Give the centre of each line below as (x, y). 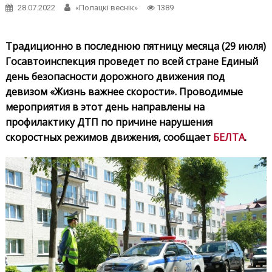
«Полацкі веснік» (106, 8)
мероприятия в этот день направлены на (105, 107)
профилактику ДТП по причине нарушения (109, 122)
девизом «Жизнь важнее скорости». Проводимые (124, 92)
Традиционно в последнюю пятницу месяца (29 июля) (135, 46)
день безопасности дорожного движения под (115, 76)
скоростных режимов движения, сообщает (109, 137)
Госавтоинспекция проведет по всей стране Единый (131, 61)
